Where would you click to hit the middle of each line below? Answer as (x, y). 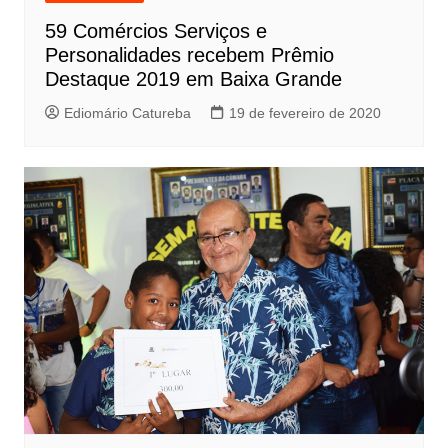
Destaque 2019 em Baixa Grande (193, 79)
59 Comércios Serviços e (155, 31)
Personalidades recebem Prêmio (189, 55)
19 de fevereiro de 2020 (304, 113)
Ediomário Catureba (127, 113)
